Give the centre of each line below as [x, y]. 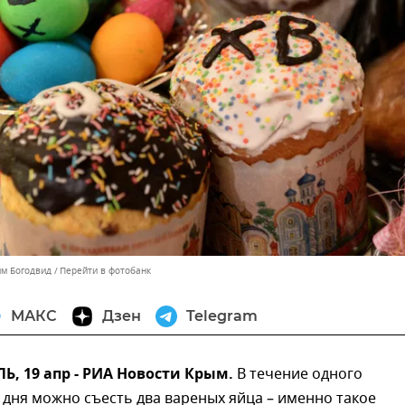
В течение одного [300, 375]
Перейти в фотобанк [105, 271]
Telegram [222, 316]
